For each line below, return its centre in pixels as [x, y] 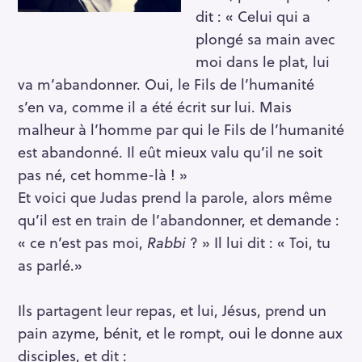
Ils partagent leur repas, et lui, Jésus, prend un [172, 310]
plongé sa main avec [265, 39]
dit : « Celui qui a [253, 16]
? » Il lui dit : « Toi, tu [260, 242]
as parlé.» [50, 265]
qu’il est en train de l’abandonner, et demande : [179, 220]
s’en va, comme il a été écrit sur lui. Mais [155, 107]
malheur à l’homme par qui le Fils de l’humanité [181, 129]
